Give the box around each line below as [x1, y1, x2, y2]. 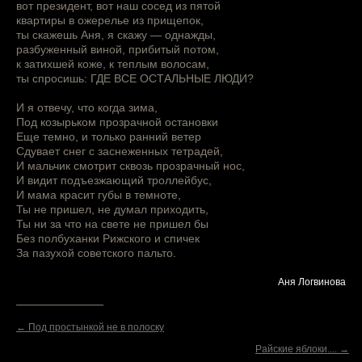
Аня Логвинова [278, 276, 346, 288]
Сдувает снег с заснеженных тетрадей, [16, 145, 223, 158]
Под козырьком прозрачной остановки [16, 116, 218, 129]
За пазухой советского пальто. [16, 246, 176, 260]
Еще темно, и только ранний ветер [16, 130, 201, 144]
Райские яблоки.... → [255, 343, 349, 356]
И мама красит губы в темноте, [16, 188, 181, 202]
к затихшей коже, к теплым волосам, [16, 57, 209, 71]
